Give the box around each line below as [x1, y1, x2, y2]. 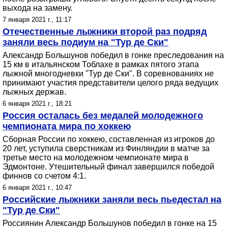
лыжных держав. [3, 88, 66, 96]
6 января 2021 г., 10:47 [3, 184, 72, 191]
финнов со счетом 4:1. [3, 172, 86, 180]
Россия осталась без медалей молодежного [3, 110, 203, 121]
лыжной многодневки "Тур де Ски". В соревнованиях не [3, 69, 214, 78]
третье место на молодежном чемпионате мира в [3, 153, 189, 162]
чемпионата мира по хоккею [3, 121, 131, 131]
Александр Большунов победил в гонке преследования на [3, 51, 224, 60]
